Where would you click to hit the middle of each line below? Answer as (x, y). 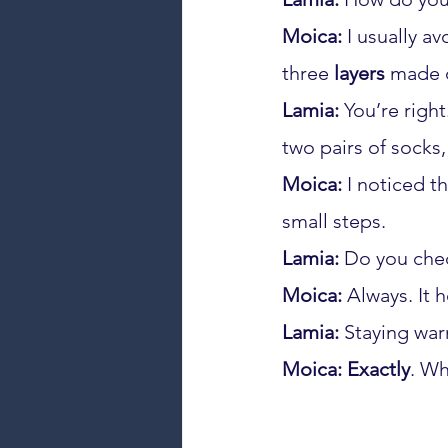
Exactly (378, 369)
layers (359, 73)
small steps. (334, 221)
